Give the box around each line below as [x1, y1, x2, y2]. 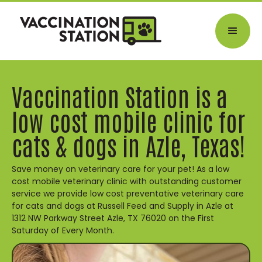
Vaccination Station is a [12, 80, 227, 112]
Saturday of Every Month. [12, 225, 114, 236]
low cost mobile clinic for [12, 104, 245, 136]
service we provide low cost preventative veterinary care [12, 188, 244, 199]
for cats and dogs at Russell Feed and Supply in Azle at [12, 200, 233, 212]
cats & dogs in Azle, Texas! [12, 129, 245, 161]
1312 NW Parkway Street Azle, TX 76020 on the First [12, 212, 214, 224]
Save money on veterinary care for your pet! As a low [12, 163, 229, 175]
